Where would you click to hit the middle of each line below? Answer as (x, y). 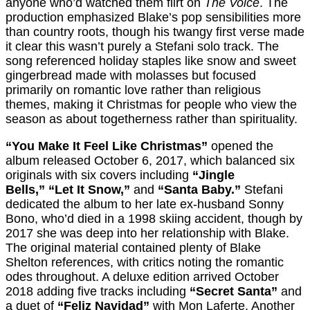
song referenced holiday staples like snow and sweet (151, 61)
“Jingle (213, 175)
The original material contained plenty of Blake (133, 248)
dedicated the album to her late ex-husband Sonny (145, 204)
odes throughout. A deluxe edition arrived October (142, 277)
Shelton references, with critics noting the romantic (145, 263)
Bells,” (25, 190)
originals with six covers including (99, 175)
